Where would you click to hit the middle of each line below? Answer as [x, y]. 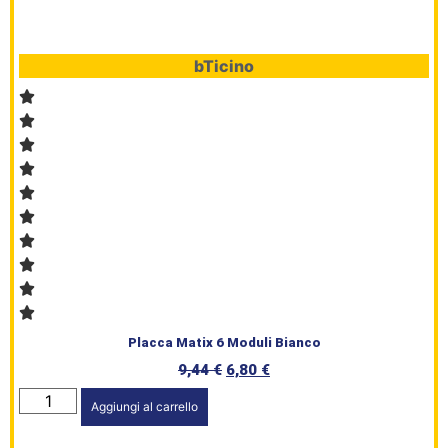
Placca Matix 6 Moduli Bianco [224, 342]
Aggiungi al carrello [145, 406]
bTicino [224, 65]
